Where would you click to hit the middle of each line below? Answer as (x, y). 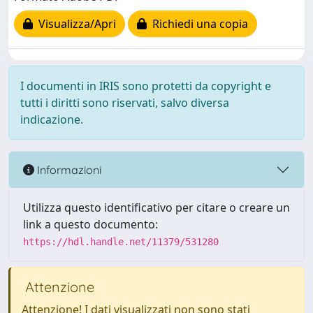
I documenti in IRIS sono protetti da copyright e (146, 86)
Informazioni (68, 169)
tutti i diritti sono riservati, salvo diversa (125, 103)
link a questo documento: (90, 224)
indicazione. (52, 119)
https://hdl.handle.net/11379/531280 (121, 242)
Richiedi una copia (197, 24)
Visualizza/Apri (74, 24)
